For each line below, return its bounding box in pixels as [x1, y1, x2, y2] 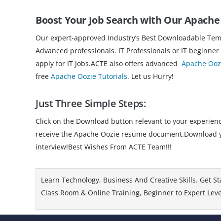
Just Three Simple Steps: [36, 96, 146, 110]
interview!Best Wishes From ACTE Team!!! [36, 142, 172, 151]
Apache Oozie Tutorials [51, 71, 127, 81]
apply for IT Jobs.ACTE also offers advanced [36, 58, 182, 68]
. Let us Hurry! [127, 71, 174, 81]
